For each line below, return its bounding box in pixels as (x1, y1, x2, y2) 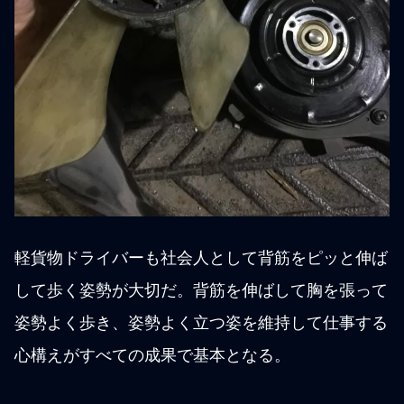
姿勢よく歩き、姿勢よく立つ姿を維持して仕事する (14, 314, 388, 333)
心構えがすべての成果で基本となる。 (14, 346, 290, 365)
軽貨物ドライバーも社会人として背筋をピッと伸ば (14, 249, 388, 268)
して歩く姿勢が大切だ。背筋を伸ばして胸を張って (14, 281, 388, 300)
